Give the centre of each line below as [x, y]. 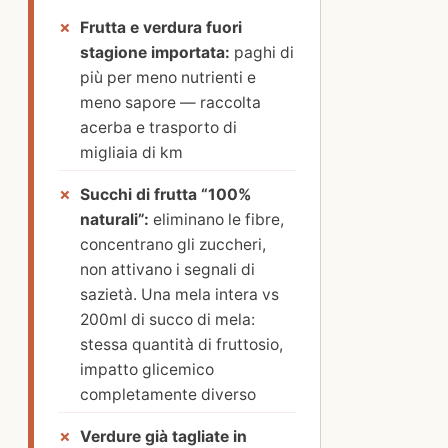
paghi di [262, 53]
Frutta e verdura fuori [161, 28]
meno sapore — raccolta [170, 103]
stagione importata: [155, 53]
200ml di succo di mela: [167, 320]
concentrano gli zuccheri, [173, 245]
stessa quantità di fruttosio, [181, 345]
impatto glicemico [147, 370]
